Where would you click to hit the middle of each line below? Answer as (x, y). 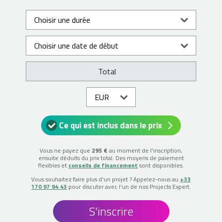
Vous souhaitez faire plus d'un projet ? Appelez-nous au (106, 179)
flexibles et (53, 165)
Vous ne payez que (66, 150)
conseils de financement (103, 165)
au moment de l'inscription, (145, 150)
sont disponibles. (161, 165)
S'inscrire (111, 211)
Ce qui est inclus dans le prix (111, 125)
